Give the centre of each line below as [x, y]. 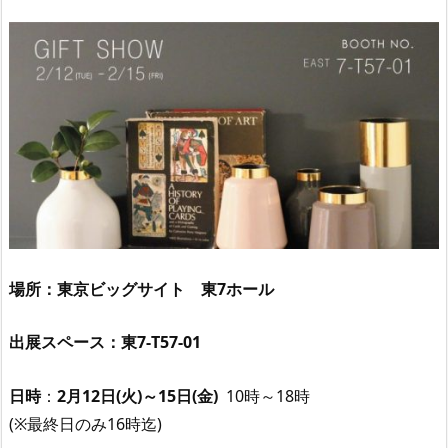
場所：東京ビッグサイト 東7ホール [141, 288]
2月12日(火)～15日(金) [139, 395]
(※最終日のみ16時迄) [85, 423]
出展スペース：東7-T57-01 [105, 342]
